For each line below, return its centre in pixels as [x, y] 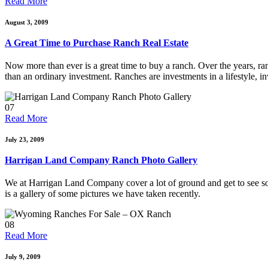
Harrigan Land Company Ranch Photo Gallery [101, 160]
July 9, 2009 [23, 257]
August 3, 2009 [27, 22]
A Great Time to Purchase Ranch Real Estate [97, 43]
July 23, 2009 [25, 139]
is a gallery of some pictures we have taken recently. [103, 194]
